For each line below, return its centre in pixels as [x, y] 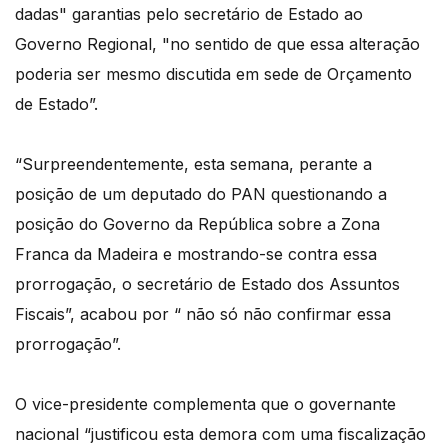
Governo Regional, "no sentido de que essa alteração [217, 44]
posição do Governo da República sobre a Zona [197, 224]
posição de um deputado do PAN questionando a [201, 194]
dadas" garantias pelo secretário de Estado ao [189, 14]
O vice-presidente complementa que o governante [205, 404]
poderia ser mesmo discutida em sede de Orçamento [213, 74]
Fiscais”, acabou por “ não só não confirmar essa [203, 314]
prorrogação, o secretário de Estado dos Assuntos [207, 284]
